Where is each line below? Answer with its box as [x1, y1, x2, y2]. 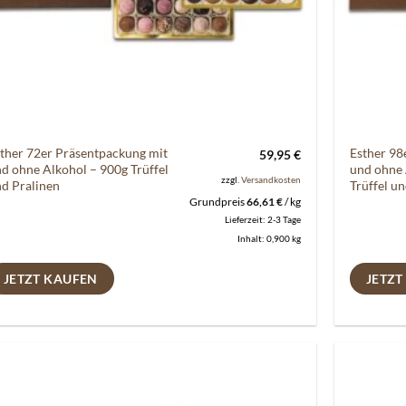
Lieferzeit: [224, 213, 267, 225]
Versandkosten [240, 174, 301, 186]
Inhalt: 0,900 [237, 232, 292, 244]
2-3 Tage [266, 213, 301, 225]
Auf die [256, 386, 291, 399]
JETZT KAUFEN [3, 270, 98, 286]
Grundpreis [188, 195, 246, 208]
